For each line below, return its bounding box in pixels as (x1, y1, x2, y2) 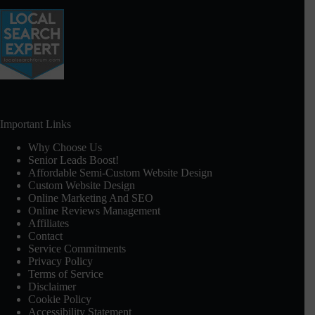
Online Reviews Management (28, 204, 160, 217)
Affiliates (28, 217, 69, 229)
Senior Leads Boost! (28, 153, 119, 166)
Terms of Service (28, 267, 103, 280)
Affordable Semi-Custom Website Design (28, 166, 212, 179)
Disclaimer (28, 280, 76, 292)
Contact (28, 229, 63, 242)
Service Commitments (28, 242, 126, 255)
